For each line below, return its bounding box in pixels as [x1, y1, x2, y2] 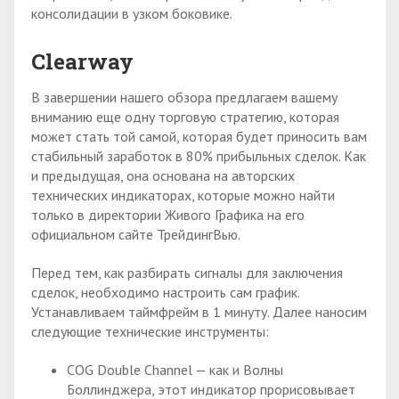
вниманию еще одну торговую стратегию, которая [31, 108, 339, 126]
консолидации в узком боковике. [31, 4, 232, 23]
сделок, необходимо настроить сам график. [31, 282, 299, 301]
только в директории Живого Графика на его [31, 206, 305, 224]
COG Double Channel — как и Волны [67, 360, 283, 379]
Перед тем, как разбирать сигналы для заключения [31, 263, 343, 281]
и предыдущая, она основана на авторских [31, 167, 295, 185]
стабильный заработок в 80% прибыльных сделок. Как [31, 147, 366, 166]
